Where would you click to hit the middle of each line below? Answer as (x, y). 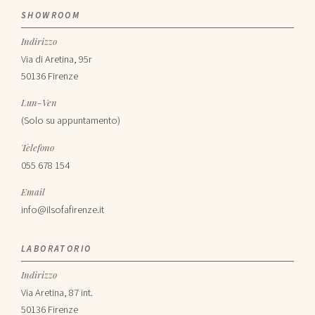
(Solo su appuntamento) (71, 121)
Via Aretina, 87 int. (57, 292)
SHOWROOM (51, 15)
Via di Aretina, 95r (57, 59)
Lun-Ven (39, 103)
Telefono (38, 147)
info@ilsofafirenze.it (63, 210)
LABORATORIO (57, 249)
